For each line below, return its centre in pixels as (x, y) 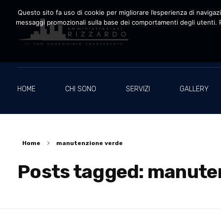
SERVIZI (138, 89)
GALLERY (194, 89)
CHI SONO (81, 89)
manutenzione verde (90, 143)
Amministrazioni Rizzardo (31, 52)
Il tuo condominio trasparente (22, 50)
